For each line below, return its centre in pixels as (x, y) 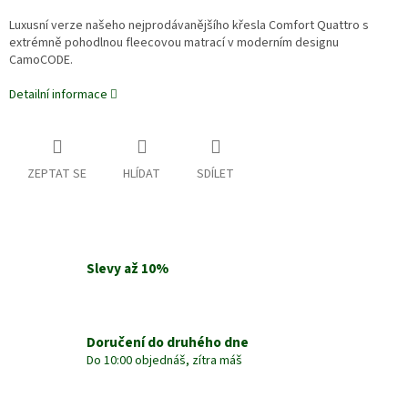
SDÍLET (215, 174)
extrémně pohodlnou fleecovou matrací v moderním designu (174, 43)
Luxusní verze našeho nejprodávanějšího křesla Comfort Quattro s (189, 26)
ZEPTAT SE (57, 174)
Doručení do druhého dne (168, 342)
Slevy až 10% (127, 269)
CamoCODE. (41, 61)
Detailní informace (58, 95)
